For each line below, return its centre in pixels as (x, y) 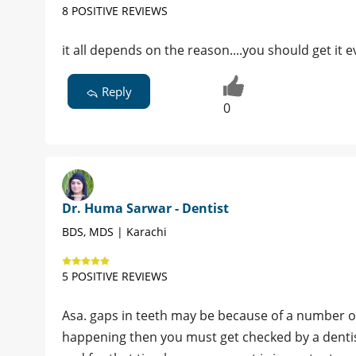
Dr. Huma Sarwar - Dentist (145, 209)
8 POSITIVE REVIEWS (115, 10)
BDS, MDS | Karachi (114, 232)
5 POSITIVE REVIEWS (115, 277)
